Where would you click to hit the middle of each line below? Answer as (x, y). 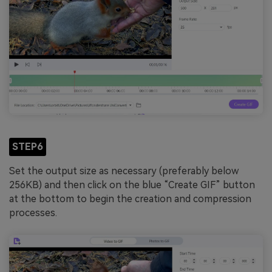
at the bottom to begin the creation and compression (130, 199)
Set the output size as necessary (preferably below (124, 171)
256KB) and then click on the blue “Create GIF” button (132, 185)
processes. (33, 212)
